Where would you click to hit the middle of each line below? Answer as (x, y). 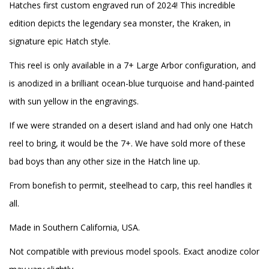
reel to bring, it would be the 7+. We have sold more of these (127, 143)
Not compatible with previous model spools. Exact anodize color (134, 251)
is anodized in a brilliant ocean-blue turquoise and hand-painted (131, 83)
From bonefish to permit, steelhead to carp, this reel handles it (131, 185)
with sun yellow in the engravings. (74, 101)
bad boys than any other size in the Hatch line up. (104, 161)
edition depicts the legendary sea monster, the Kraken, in (120, 23)
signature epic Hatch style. (60, 41)
